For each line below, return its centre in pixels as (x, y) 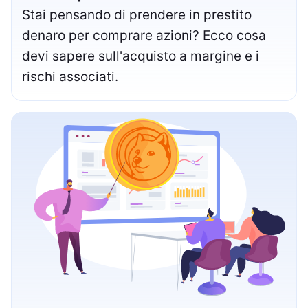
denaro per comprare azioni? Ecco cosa (144, 36)
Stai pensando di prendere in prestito (137, 15)
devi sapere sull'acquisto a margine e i (141, 56)
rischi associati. (70, 77)
